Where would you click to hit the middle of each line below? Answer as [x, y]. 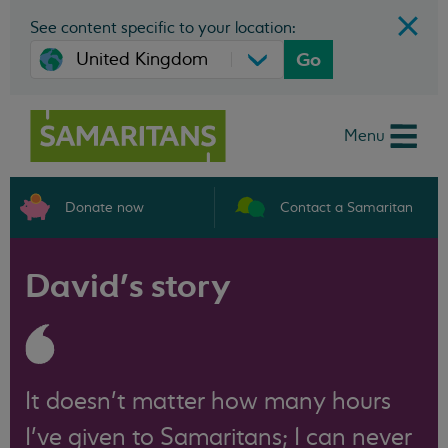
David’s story [128, 286]
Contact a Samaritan [346, 207]
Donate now [104, 207]
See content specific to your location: [163, 28]
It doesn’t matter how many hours [208, 401]
